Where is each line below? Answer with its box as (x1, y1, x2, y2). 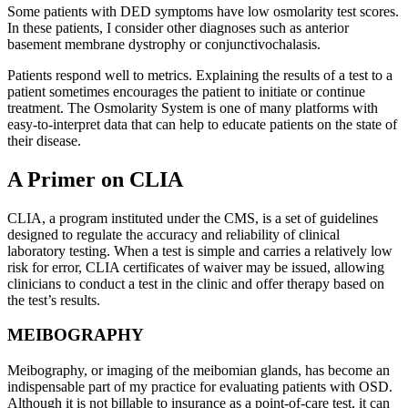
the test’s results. (7, 291, 100, 308)
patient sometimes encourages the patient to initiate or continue (7, 83, 365, 99)
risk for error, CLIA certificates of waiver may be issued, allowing (7, 259, 384, 275)
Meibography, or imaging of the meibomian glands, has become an (7, 362, 390, 379)
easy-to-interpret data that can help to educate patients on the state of (7, 116, 397, 132)
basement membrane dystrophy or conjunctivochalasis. (7, 36, 321, 52)
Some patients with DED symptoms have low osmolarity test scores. (7, 3, 399, 19)
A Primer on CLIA (7, 167, 183, 191)
